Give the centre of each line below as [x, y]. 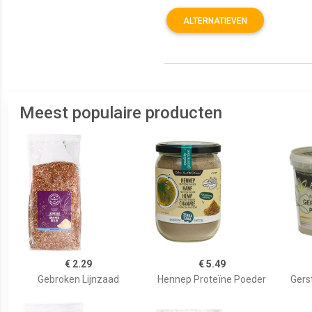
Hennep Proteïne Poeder [212, 279]
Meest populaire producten [121, 113]
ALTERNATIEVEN [215, 21]
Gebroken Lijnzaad [78, 279]
